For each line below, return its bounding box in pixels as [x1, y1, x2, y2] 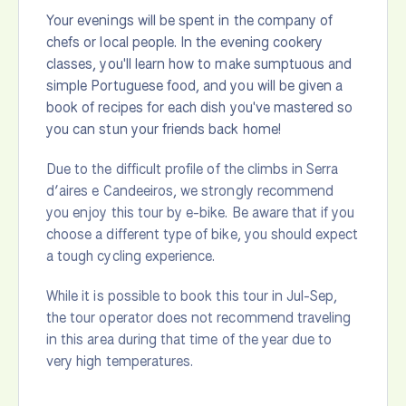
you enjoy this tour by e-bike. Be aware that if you [46, 202, 355, 222]
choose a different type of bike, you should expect [46, 224, 359, 244]
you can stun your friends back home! [46, 119, 281, 139]
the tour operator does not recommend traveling [46, 307, 352, 327]
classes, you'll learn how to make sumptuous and [46, 53, 353, 73]
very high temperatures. [46, 351, 194, 371]
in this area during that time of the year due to [46, 329, 333, 349]
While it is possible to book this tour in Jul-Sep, [46, 285, 338, 305]
